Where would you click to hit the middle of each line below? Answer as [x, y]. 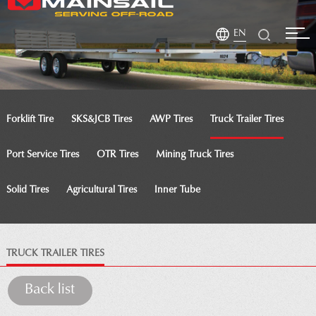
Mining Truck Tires [194, 155]
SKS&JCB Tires [101, 120]
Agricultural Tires [101, 190]
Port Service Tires [42, 155]
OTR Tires [117, 155]
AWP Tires [171, 120]
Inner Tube [177, 190]
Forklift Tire [30, 120]
